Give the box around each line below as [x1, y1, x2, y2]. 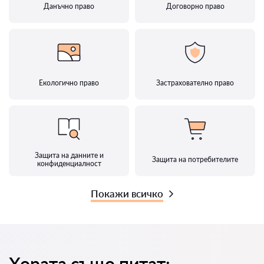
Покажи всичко [91, 187, 163, 200]
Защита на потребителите [152, 155, 238, 164]
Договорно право [166, 2, 225, 11]
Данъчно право [44, 2, 94, 11]
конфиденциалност [37, 159, 101, 169]
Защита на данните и [34, 151, 104, 160]
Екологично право [39, 78, 99, 88]
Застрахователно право [156, 78, 234, 88]
